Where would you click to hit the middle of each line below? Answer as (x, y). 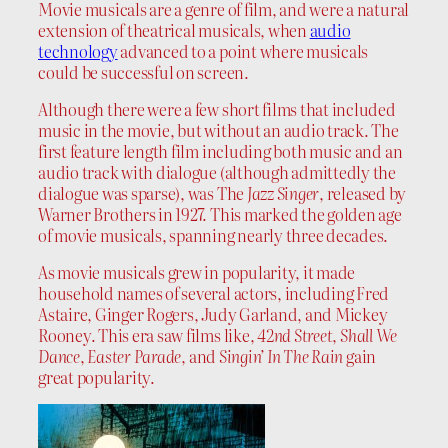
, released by (363, 192)
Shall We (369, 335)
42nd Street (295, 335)
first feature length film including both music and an (220, 150)
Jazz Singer (283, 192)
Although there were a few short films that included (217, 108)
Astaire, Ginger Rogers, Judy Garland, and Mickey (213, 314)
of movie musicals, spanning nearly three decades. (213, 234)
